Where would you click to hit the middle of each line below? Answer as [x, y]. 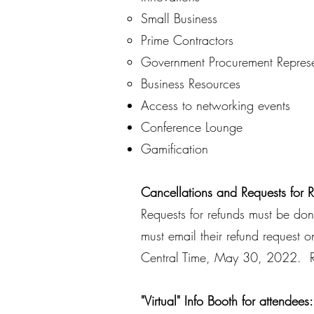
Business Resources [191, 83]
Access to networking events [216, 105]
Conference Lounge [192, 127]
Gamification [175, 149]
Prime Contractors [187, 40]
